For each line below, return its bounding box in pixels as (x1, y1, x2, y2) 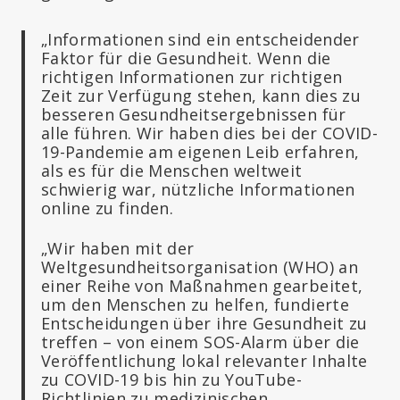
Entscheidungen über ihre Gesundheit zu (41, 312, 368, 334)
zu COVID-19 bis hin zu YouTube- (41, 368, 303, 390)
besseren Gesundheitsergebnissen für (41, 103, 346, 125)
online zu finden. (41, 196, 174, 219)
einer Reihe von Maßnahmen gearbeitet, (41, 274, 363, 296)
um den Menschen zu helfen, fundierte (41, 293, 349, 315)
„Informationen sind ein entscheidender (41, 28, 360, 50)
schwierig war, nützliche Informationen (41, 178, 355, 200)
